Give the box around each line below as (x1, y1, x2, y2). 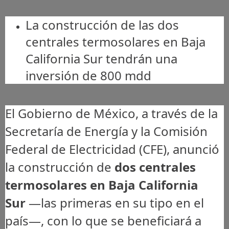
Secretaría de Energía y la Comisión (5, 122, 208, 140)
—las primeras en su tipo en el (26, 194, 204, 211)
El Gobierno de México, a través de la (5, 104, 218, 122)
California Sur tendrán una (26, 50, 177, 67)
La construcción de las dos (26, 16, 179, 33)
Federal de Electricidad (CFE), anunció (5, 140, 219, 157)
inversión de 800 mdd (26, 66, 151, 84)
